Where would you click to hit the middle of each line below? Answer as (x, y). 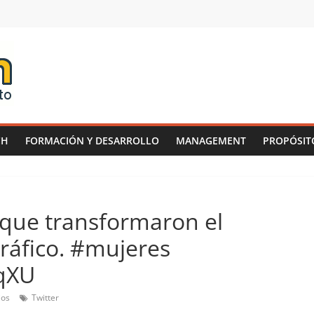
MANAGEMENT (211, 141)
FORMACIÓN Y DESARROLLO (92, 141)
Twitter (45, 298)
